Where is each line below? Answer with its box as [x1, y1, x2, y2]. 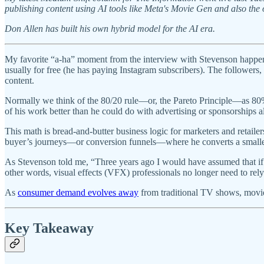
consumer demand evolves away [18, 187, 138, 197]
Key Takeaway [5, 220, 94, 236]
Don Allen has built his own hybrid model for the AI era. [5, 23, 215, 34]
